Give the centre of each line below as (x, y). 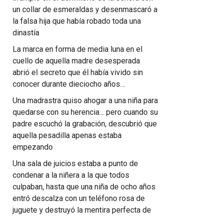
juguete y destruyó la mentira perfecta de (82, 210)
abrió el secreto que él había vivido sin (78, 72)
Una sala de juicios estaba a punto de (75, 163)
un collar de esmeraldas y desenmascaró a (85, 9)
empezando (33, 147)
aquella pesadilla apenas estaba (67, 135)
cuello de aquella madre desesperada (76, 61)
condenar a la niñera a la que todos (71, 175)
